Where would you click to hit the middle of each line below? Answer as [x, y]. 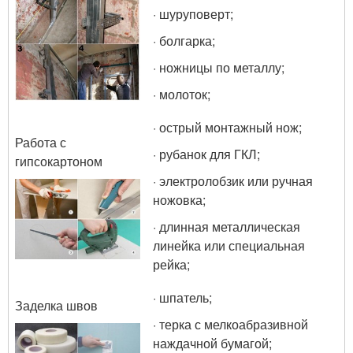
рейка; [171, 264]
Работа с [41, 142]
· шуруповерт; [193, 14]
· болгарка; [184, 41]
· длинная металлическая [227, 227]
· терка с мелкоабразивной [230, 324]
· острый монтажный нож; [227, 127]
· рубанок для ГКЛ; [206, 154]
